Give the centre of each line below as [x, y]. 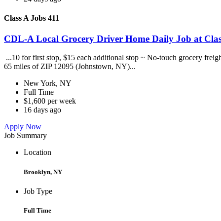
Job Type [38, 191]
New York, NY [48, 83]
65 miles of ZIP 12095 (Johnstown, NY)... [71, 67]
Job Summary [25, 136]
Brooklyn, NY [43, 172]
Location [37, 152]
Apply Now [23, 127]
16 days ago [42, 110]
